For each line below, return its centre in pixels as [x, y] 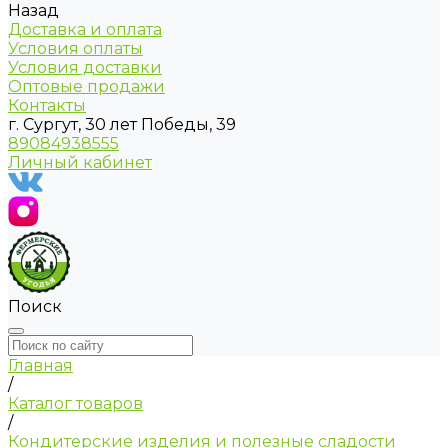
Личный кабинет [80, 163]
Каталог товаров [75, 404]
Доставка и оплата [85, 30]
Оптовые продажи [86, 87]
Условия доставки [85, 68]
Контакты [47, 106]
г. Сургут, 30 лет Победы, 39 [122, 125]
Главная [40, 366]
